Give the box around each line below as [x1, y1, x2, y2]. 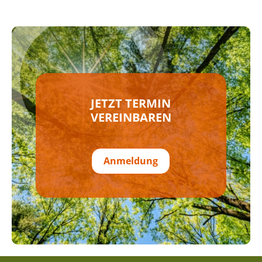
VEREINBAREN [90, 109, 171, 125]
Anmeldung [104, 154, 158, 167]
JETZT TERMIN [91, 95, 171, 111]
